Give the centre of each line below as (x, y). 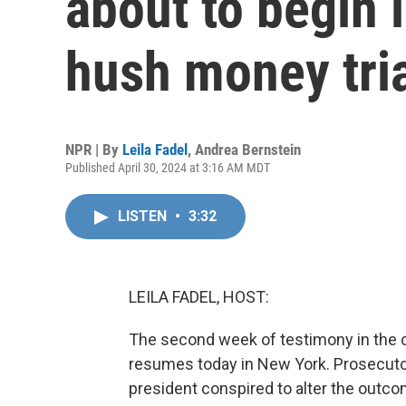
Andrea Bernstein (248, 150)
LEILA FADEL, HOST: (199, 297)
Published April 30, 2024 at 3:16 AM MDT (168, 168)
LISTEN (144, 216)
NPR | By (94, 150)
